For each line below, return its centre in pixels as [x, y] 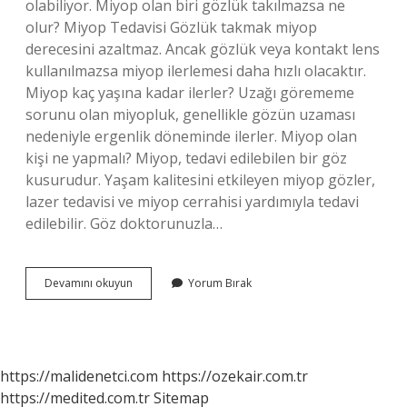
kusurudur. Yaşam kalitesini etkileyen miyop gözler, [200, 180]
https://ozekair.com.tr [235, 376]
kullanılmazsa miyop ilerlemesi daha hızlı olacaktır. [196, 71]
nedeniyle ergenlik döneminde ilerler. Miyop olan [191, 136]
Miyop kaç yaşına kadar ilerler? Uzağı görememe [190, 93]
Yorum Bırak [220, 283]
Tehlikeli [153, 298]
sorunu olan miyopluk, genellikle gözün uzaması [190, 114]
